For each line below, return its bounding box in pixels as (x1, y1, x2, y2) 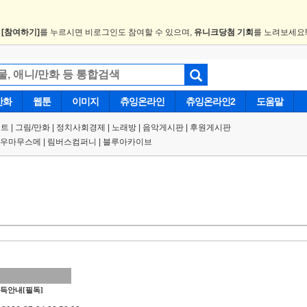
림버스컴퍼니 (47, 137, 97, 147)
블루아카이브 (103, 137, 152, 147)
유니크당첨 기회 (194, 27, 254, 37)
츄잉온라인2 (186, 96, 235, 107)
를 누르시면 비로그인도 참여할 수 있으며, (40, 27, 194, 37)
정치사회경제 (56, 123, 106, 132)
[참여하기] (1, 27, 40, 37)
